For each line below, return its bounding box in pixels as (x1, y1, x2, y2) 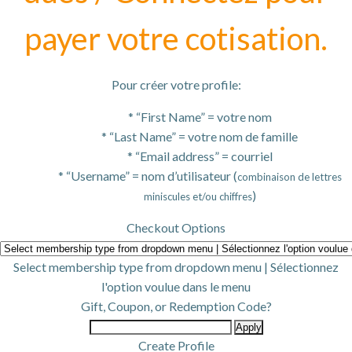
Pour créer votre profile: (111, 77, 241, 92)
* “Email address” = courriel (126, 148, 273, 163)
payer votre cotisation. (24, 20, 328, 57)
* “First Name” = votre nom (127, 109, 272, 124)
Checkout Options (126, 220, 225, 235)
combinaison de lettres (236, 170, 342, 183)
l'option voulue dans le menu (101, 279, 251, 294)
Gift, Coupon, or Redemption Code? (80, 299, 272, 313)
